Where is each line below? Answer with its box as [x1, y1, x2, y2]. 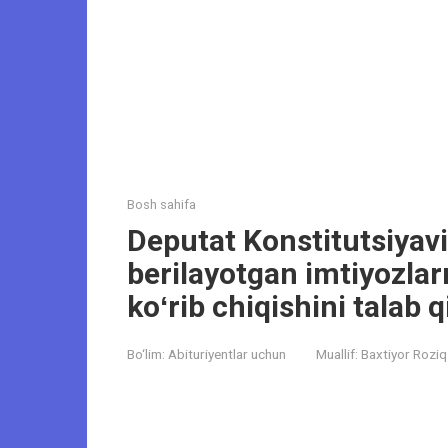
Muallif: [316, 346, 358, 362]
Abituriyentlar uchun [168, 346, 286, 362]
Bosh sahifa [127, 197, 196, 212]
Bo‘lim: [127, 346, 165, 362]
